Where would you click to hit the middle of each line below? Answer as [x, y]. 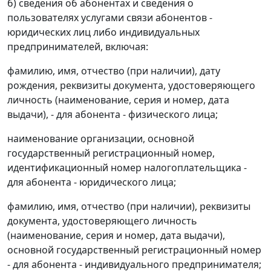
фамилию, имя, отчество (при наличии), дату [114, 71]
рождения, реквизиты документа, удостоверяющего [131, 86]
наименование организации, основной [101, 139]
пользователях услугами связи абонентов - [110, 18]
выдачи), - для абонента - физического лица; [113, 115]
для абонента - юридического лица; [92, 182]
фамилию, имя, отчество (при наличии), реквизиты [129, 207]
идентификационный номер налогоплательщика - [127, 168]
